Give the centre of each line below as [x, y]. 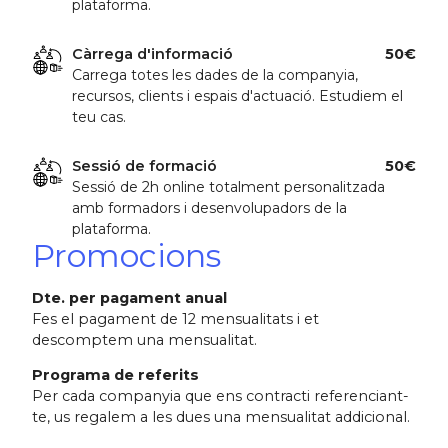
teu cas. [99, 116]
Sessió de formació [144, 165]
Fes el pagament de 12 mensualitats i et [175, 318]
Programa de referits [115, 375]
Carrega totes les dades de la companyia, [215, 74]
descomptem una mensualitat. [144, 339]
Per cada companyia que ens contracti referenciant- [220, 396]
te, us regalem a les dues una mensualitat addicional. [221, 417]
